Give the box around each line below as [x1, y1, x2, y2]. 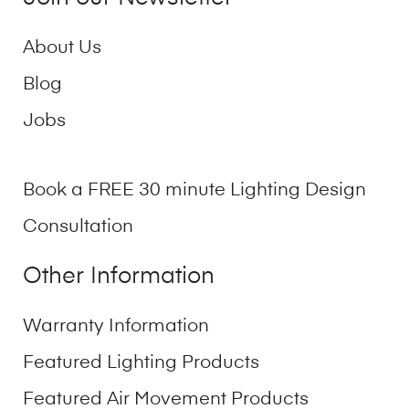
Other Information [23, 266, 215, 289]
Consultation [23, 218, 133, 237]
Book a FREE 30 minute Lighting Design [23, 182, 366, 201]
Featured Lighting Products [23, 353, 259, 372]
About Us [23, 39, 101, 58]
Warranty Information [23, 317, 209, 336]
